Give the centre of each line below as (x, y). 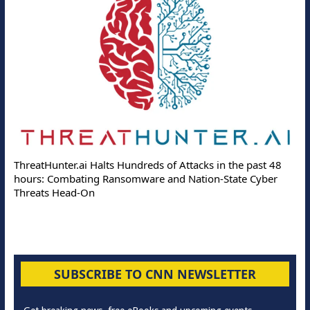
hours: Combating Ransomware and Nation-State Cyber (145, 178)
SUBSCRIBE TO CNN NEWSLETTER (155, 274)
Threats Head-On (54, 192)
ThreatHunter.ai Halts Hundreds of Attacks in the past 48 (147, 164)
